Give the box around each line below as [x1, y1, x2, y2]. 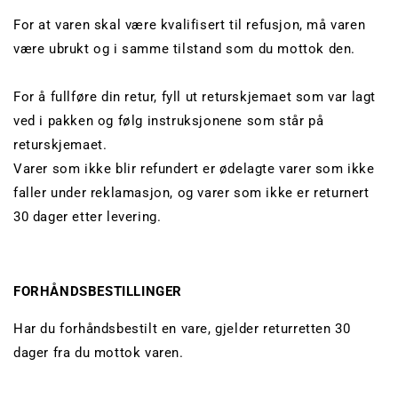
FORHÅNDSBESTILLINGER [13, 283, 182, 300]
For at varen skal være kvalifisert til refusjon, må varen [13, 17, 366, 34]
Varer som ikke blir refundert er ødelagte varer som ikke [13, 161, 375, 178]
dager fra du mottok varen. [13, 345, 184, 362]
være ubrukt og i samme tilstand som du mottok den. [13, 41, 356, 58]
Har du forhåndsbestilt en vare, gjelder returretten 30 [13, 321, 351, 338]
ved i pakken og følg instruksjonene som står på [13, 113, 324, 130]
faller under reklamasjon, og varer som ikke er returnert [13, 185, 370, 202]
